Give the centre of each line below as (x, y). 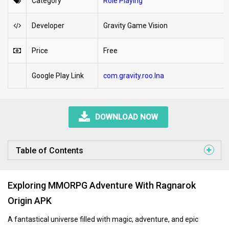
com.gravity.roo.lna (134, 76)
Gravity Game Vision (135, 26)
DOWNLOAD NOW (127, 117)
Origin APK (30, 201)
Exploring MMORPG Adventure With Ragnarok (102, 185)
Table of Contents (50, 151)
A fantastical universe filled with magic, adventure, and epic (103, 219)
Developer (48, 26)
